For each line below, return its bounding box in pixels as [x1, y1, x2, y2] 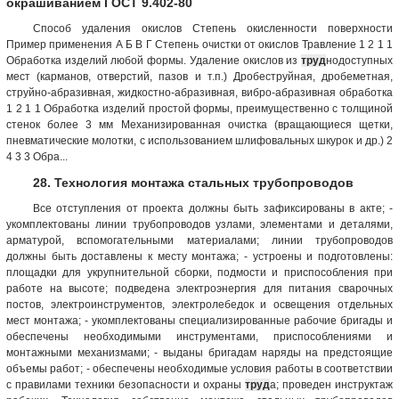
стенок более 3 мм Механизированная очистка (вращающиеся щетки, [6, 118, 393, 131]
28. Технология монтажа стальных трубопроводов [33, 175, 354, 190]
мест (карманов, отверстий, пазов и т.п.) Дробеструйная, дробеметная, [6, 69, 393, 83]
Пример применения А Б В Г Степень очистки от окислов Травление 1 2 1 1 [6, 37, 393, 51]
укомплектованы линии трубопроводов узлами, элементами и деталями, [6, 217, 393, 231]
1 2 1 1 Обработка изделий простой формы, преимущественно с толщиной [6, 102, 393, 115]
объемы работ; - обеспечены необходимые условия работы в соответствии [6, 362, 393, 375]
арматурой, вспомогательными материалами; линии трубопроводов [6, 233, 393, 247]
